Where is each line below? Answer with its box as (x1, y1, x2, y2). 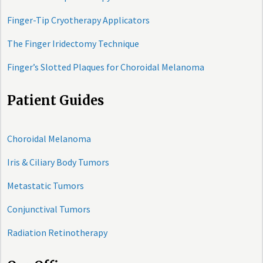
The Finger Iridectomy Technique (7, 38, 139, 49)
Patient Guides (7, 92, 104, 109)
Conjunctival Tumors (7, 203, 90, 215)
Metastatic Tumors (7, 180, 84, 191)
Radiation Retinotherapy (7, 227, 107, 238)
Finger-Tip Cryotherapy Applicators (7, 14, 150, 26)
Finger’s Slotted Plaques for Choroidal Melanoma (7, 61, 204, 73)
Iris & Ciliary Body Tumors (7, 156, 109, 168)
